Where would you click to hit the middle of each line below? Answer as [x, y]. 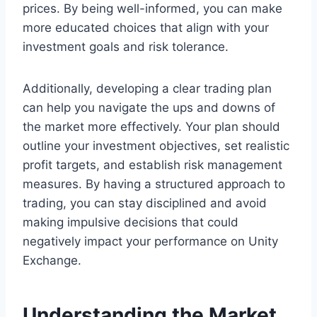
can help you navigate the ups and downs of [149, 108]
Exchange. [52, 261]
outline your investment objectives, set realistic [156, 146]
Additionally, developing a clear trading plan [147, 89]
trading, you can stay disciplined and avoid [145, 203]
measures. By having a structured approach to [154, 184]
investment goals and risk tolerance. [126, 47]
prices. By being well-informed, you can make [152, 9]
